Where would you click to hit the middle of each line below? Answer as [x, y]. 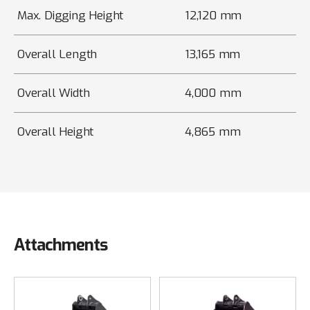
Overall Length [57, 55]
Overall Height [56, 132]
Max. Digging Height [71, 16]
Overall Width [54, 93]
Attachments [61, 245]
